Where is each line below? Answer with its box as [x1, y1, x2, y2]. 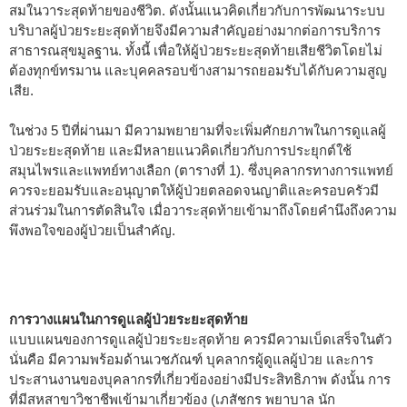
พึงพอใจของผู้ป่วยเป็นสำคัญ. [9, 222, 175, 238]
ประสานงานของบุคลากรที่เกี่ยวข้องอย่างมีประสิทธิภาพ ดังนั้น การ [9, 371, 391, 387]
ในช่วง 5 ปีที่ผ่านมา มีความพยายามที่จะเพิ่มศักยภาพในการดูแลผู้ [9, 122, 386, 138]
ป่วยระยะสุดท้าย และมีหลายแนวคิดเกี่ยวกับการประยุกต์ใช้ [9, 142, 352, 158]
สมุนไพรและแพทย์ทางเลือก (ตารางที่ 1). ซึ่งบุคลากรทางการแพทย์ [9, 162, 393, 178]
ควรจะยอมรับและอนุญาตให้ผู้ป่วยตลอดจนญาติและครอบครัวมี [9, 182, 379, 198]
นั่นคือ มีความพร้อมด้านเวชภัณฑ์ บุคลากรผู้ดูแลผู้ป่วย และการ [9, 351, 373, 367]
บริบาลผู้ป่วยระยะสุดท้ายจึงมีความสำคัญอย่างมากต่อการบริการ [9, 22, 381, 38]
